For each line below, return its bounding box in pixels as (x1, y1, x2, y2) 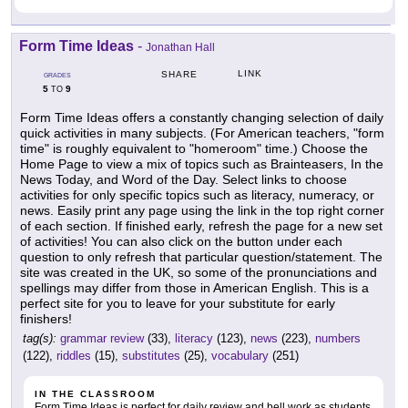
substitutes (122, 349, 180, 363)
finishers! (20, 311, 72, 327)
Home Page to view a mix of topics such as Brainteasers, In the (20, 157, 383, 172)
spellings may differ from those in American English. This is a (20, 280, 369, 296)
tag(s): (23, 331, 56, 346)
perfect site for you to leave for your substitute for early (20, 296, 335, 311)
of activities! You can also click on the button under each (20, 234, 342, 250)
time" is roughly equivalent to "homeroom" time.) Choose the (20, 141, 368, 157)
